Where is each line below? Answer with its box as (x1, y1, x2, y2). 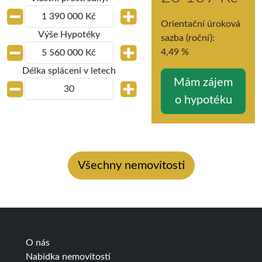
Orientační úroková (161, 19, 241, 29)
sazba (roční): (161, 33, 215, 43)
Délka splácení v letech (22, 65, 116, 75)
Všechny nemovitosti (77, 159, 185, 171)
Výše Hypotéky (38, 29, 100, 39)
